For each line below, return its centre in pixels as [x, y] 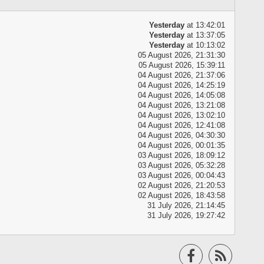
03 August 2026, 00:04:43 [182, 176]
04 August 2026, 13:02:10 [182, 116]
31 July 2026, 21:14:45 [187, 206]
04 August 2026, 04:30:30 [182, 136]
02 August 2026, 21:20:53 [182, 186]
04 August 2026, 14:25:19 [182, 86]
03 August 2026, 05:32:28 [182, 166]
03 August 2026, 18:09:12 [182, 156]
